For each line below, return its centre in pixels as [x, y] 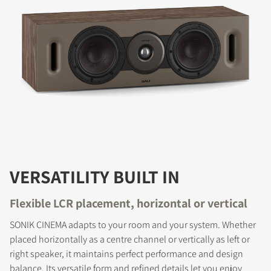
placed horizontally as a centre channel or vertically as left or [130, 240]
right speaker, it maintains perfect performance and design [126, 254]
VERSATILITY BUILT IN [95, 177]
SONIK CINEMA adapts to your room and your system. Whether [133, 225]
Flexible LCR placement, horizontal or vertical [129, 204]
